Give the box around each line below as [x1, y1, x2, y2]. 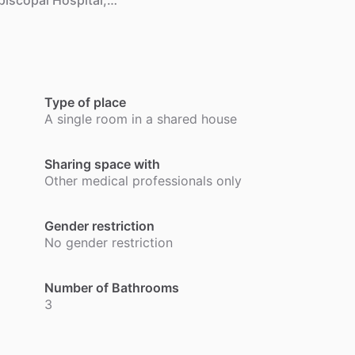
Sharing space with [44, 156, 160, 173]
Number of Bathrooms [44, 280, 179, 296]
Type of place [44, 94, 126, 111]
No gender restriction [44, 235, 173, 251]
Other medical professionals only [44, 173, 242, 189]
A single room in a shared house [44, 111, 237, 128]
